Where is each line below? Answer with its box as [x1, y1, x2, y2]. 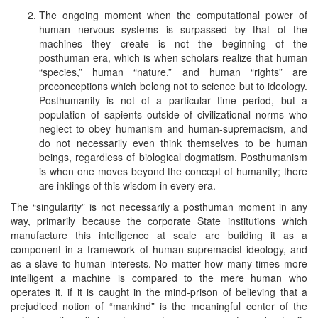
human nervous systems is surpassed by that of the [39, 21, 307, 36]
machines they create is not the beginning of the [39, 35, 307, 50]
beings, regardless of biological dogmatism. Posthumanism [39, 149, 307, 164]
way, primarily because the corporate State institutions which [11, 213, 307, 228]
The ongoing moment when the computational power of [39, 7, 307, 22]
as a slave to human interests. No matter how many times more [11, 256, 307, 270]
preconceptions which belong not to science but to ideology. [39, 78, 307, 93]
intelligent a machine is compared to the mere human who [11, 270, 307, 285]
